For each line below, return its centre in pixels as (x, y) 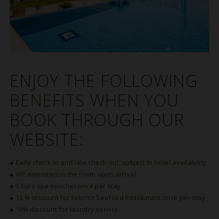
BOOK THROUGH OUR (97, 120)
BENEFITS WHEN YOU (94, 100)
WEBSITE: (47, 139)
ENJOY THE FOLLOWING (104, 81)
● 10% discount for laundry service (64, 209)
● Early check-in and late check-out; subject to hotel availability (108, 162)
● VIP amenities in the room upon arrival (73, 174)
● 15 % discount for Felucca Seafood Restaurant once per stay (108, 197)
